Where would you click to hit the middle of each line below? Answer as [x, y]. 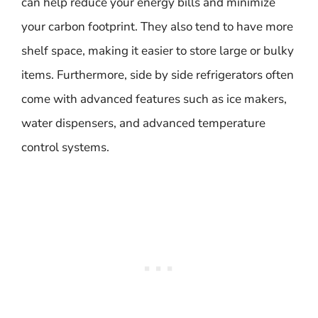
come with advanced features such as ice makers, [154, 99]
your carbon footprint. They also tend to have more [157, 26]
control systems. [65, 147]
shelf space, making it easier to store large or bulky [158, 50]
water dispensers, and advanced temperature [143, 123]
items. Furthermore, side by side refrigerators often [158, 75]
